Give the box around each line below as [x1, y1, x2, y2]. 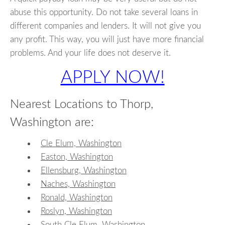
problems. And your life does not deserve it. [10, 49, 171, 58]
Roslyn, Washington [41, 206, 112, 215]
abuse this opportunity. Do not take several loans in [10, 8, 198, 17]
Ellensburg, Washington [41, 166, 127, 175]
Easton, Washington [41, 152, 113, 161]
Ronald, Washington [41, 193, 113, 202]
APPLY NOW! [60, 69, 165, 87]
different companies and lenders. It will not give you [10, 22, 201, 31]
